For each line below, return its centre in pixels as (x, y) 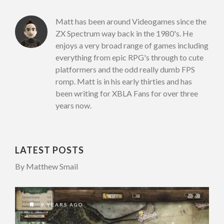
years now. (73, 105)
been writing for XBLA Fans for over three (126, 93)
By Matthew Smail (46, 166)
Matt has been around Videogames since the (131, 21)
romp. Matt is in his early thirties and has (123, 81)
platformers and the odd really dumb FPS (125, 69)
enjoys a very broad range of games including (132, 45)
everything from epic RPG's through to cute (129, 57)
